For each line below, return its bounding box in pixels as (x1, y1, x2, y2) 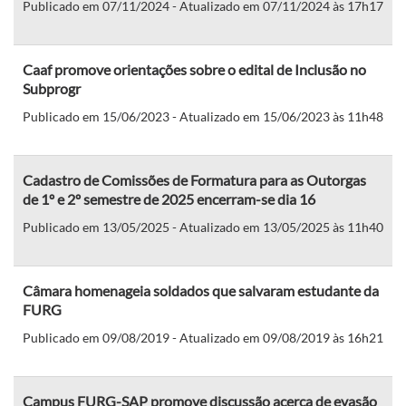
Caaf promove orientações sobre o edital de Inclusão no (23, 60, 366, 78)
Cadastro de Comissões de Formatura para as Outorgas (23, 170, 366, 188)
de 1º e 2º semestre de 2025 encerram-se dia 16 (23, 189, 315, 208)
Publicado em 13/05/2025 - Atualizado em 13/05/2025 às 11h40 (23, 218, 383, 235)
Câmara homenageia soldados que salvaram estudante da (23, 281, 379, 299)
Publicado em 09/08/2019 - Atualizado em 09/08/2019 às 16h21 (23, 329, 383, 345)
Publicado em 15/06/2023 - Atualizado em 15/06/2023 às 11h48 (23, 108, 383, 124)
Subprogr (23, 79, 81, 97)
